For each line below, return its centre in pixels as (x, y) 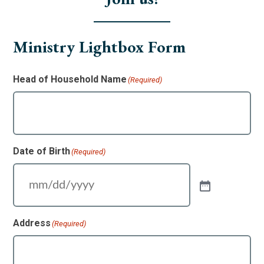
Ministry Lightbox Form (100, 47)
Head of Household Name (70, 80)
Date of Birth (42, 151)
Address (32, 223)
